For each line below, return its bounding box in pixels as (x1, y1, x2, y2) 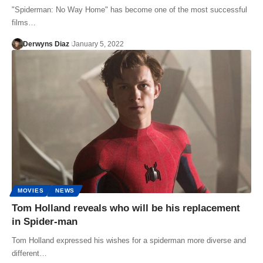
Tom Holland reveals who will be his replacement (12, 203, 240, 214)
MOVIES (18, 187, 44, 194)
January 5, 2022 (72, 39, 124, 48)
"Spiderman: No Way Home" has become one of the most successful (12, 5, 247, 14)
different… (12, 249, 47, 258)
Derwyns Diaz (22, 39, 69, 48)
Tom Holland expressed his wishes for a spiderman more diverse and (12, 236, 246, 245)
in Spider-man (12, 216, 77, 228)
